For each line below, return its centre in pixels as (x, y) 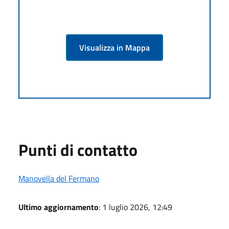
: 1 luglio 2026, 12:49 (135, 207)
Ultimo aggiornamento (59, 207)
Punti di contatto (78, 150)
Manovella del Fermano (59, 178)
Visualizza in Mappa (114, 47)
